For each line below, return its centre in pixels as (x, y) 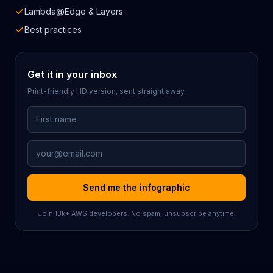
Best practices (53, 30)
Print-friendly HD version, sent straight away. (107, 91)
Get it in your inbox (72, 74)
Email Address (59, 147)
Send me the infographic (136, 187)
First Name (52, 113)
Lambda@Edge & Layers (74, 11)
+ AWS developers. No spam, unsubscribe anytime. (150, 213)
